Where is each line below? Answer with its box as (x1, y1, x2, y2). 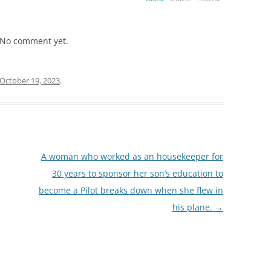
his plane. (172, 201, 215, 214)
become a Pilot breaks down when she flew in (38, 184, 223, 197)
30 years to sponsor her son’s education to (51, 168, 223, 180)
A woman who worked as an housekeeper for (41, 151, 223, 163)
